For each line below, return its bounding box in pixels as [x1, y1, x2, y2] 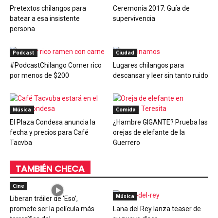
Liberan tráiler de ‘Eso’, [10, 195, 78, 203]
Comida [115, 106, 136, 113]
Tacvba [10, 139, 32, 147]
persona [10, 25, 35, 33]
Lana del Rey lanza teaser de [112, 205, 201, 213]
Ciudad [115, 49, 134, 56]
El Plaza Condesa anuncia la [10, 118, 95, 127]
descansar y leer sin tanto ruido [112, 72, 208, 80]
